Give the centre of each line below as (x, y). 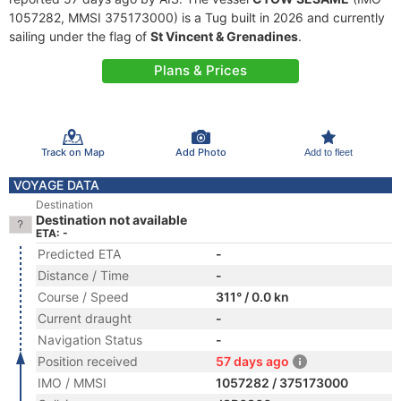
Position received (88, 361)
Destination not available (111, 220)
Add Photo (200, 152)
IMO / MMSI (72, 383)
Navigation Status (90, 340)
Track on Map (73, 152)
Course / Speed (83, 297)
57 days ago (252, 361)
